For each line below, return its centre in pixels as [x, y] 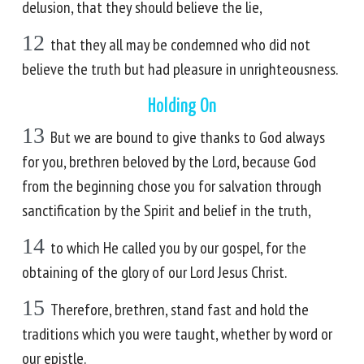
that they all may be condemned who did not [180, 45]
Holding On [182, 106]
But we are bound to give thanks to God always [188, 137]
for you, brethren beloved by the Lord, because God [169, 162]
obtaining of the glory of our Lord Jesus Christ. [154, 272]
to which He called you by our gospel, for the [178, 248]
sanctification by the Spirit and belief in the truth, [167, 210]
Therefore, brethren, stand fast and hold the [180, 310]
